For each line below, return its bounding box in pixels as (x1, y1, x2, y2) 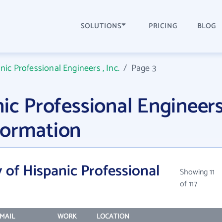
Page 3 (131, 61, 156, 76)
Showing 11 (179, 166, 215, 179)
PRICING (149, 21, 177, 32)
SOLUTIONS (81, 20, 122, 32)
